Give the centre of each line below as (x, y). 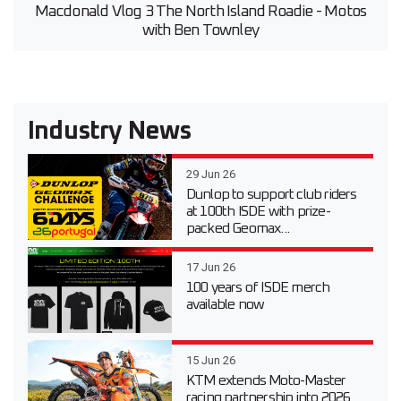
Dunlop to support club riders (271, 195)
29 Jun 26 (210, 175)
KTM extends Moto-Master (266, 381)
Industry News (110, 132)
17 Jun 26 (210, 268)
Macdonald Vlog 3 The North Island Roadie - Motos (200, 12)
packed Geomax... (238, 229)
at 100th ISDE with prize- (258, 212)
